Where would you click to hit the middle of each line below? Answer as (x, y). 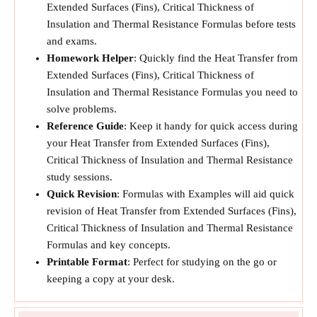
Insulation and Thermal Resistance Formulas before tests (171, 24)
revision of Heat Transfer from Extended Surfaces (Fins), (172, 211)
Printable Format (87, 262)
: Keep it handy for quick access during (211, 126)
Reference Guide (85, 126)
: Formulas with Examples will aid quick (206, 194)
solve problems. (82, 109)
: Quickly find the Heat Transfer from (216, 58)
